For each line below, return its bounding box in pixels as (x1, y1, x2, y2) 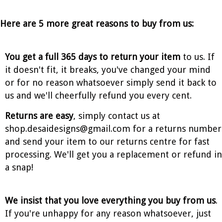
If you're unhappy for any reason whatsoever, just (5, 208, 211, 219)
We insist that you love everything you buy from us (5, 195, 216, 206)
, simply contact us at (73, 110, 160, 121)
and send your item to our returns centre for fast (5, 136, 210, 147)
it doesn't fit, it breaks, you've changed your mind (5, 64, 211, 75)
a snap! (5, 162, 33, 172)
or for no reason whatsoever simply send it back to (5, 77, 217, 88)
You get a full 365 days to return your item (5, 51, 180, 62)
